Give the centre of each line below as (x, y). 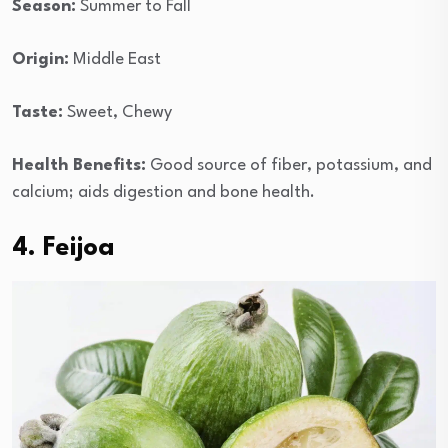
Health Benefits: (79, 166)
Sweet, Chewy (117, 113)
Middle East (115, 60)
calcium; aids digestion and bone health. (163, 193)
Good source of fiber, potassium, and (289, 166)
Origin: (40, 60)
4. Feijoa (63, 248)
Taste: (37, 113)
